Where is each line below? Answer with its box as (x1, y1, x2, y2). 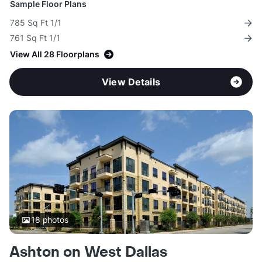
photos (40, 215, 68, 225)
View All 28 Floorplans (10, 49, 99, 60)
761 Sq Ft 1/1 (10, 33, 60, 43)
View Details (102, 76, 160, 88)
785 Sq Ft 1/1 (10, 18, 61, 28)
